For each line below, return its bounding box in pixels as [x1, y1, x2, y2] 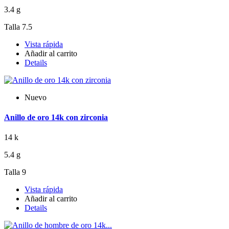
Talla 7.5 [4, 22, 32, 31]
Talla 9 [4, 168, 26, 177]
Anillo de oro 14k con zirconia [4, 113, 108, 122]
